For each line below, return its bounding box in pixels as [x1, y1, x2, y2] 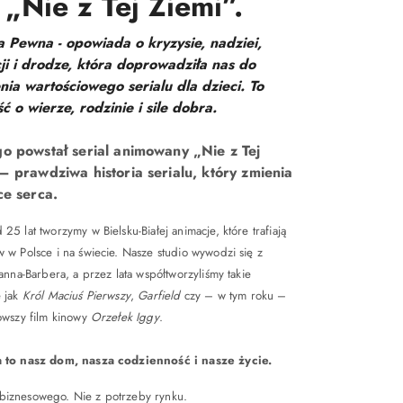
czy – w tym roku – [180, 287, 287, 304]
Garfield [138, 287, 181, 304]
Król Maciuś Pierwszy [22, 287, 130, 304]
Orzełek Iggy [90, 309, 159, 326]
